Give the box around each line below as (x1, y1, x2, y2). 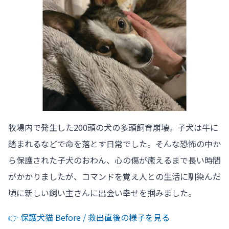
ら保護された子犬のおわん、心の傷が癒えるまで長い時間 (8, 153, 221, 166)
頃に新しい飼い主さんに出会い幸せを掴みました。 (8, 186, 196, 199)
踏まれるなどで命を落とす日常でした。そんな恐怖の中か (8, 137, 221, 150)
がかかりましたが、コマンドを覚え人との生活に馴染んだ (8, 170, 221, 182)
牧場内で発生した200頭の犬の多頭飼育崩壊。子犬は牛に (8, 121, 218, 133)
